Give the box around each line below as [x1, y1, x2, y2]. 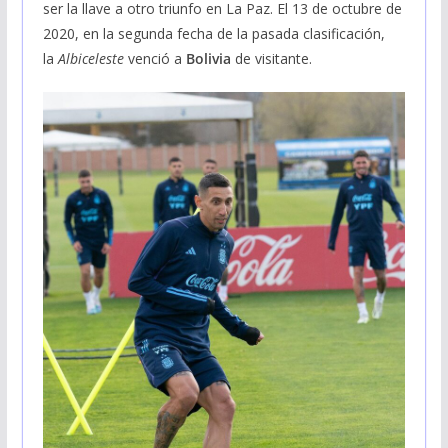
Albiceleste [57, 48, 124, 68]
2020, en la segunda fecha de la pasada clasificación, [42, 23, 385, 43]
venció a [123, 48, 186, 68]
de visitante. [230, 48, 312, 68]
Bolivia [185, 48, 231, 68]
